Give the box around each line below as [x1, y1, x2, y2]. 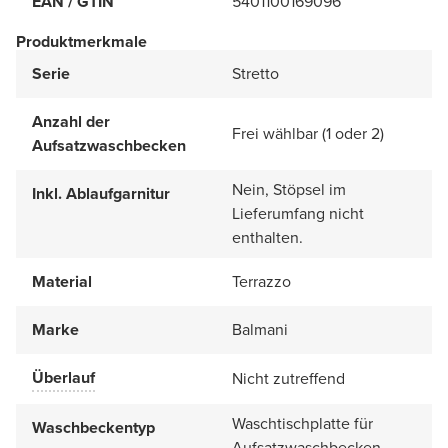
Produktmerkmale [16, 29, 147, 53]
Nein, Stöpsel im [232, 177, 346, 201]
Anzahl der [32, 109, 110, 133]
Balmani [232, 317, 288, 341]
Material [32, 269, 92, 293]
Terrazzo [232, 269, 291, 293]
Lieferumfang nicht [232, 201, 364, 225]
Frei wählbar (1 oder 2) [232, 121, 384, 145]
